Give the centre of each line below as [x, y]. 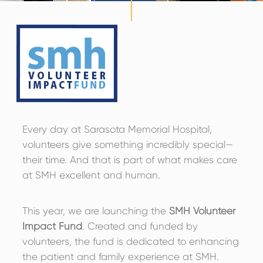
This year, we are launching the [95, 210]
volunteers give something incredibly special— [127, 144]
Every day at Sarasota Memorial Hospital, [117, 129]
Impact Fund [52, 226]
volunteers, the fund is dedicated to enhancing [130, 241]
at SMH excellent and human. [91, 175]
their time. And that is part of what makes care [129, 159]
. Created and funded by [140, 226]
